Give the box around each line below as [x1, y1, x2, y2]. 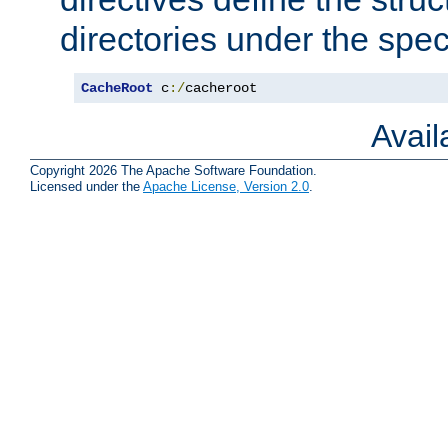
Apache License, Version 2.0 [143, 178, 309, 194]
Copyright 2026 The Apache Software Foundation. [30, 162, 317, 178]
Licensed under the [30, 178, 143, 194]
